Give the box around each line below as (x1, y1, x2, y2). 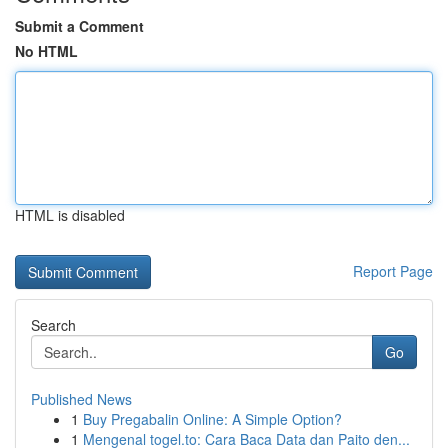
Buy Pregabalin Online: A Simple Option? (83, 409, 342, 429)
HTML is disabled (15, 205, 125, 225)
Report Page (353, 261, 433, 281)
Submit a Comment (15, 16, 144, 36)
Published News (31, 389, 132, 409)
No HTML (15, 41, 78, 61)
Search (31, 315, 76, 335)
